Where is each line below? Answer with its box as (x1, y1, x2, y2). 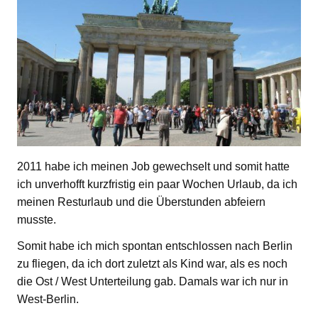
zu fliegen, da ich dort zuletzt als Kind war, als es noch (17, 257, 287, 270)
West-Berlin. (17, 292, 79, 305)
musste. (17, 213, 56, 226)
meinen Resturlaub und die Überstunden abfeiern (17, 195, 265, 208)
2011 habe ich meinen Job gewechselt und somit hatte (17, 160, 290, 172)
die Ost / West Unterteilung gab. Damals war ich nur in (17, 275, 288, 287)
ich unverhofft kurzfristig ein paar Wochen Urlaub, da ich (17, 177, 297, 190)
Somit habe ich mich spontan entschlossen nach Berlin (17, 239, 292, 252)
